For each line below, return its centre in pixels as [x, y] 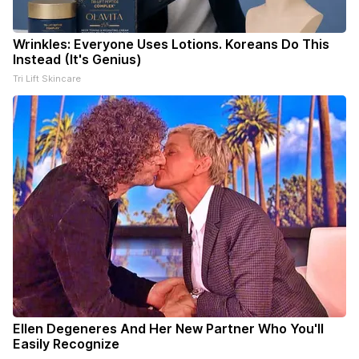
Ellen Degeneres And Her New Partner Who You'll [168, 329]
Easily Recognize [66, 344]
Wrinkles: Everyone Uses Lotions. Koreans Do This [171, 44]
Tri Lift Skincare [47, 79]
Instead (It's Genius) [77, 60]
